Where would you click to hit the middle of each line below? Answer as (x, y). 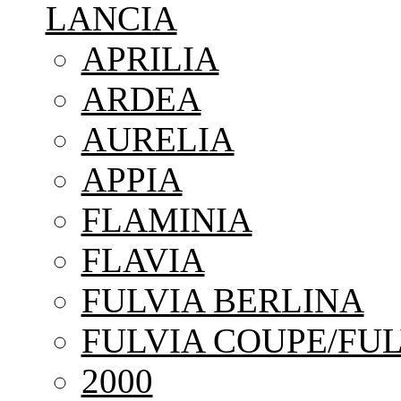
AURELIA (158, 140)
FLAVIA (143, 260)
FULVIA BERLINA (222, 301)
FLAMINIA (166, 220)
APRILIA (150, 59)
